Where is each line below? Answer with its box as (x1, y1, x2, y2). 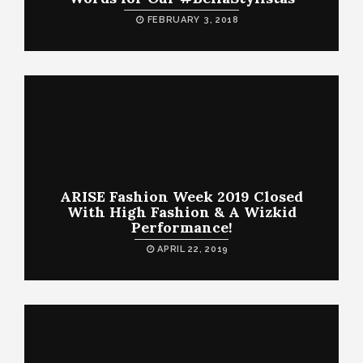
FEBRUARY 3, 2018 (143, 15, 239, 25)
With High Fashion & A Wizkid (66, 203, 297, 221)
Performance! (130, 218, 233, 237)
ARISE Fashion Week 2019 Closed (60, 187, 303, 206)
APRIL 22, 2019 (154, 244, 229, 254)
